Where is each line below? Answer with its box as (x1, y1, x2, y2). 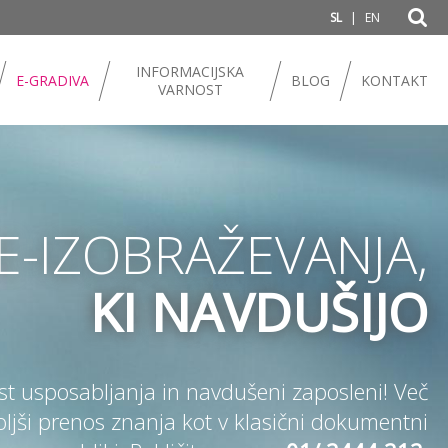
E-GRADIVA (16, 71, 89, 90)
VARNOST (157, 80, 223, 99)
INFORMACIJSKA (136, 62, 244, 81)
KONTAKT (361, 71, 428, 90)
